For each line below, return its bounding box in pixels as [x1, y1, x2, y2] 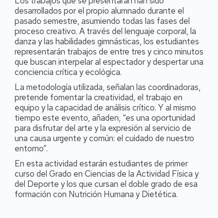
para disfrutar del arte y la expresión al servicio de [15, 123, 191, 133]
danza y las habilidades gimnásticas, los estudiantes [15, 36, 199, 47]
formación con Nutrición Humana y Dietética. [15, 189, 178, 200]
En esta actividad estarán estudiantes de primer [15, 158, 188, 169]
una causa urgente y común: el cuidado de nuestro [15, 133, 194, 144]
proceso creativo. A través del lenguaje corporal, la [15, 26, 196, 36]
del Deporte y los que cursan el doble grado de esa [15, 179, 198, 189]
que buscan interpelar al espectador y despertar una [15, 56, 203, 67]
